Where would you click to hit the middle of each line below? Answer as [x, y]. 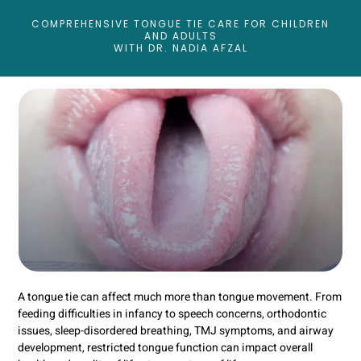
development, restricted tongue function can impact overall [165, 347]
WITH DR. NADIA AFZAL [180, 48]
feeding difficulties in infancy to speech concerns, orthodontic [172, 313]
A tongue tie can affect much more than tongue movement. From [180, 297]
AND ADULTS [180, 36]
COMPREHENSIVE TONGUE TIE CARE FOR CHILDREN [180, 24]
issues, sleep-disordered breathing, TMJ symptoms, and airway [176, 330]
